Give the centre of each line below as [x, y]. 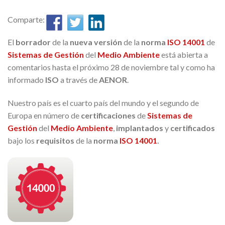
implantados [140, 128]
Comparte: [27, 19]
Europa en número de [44, 115]
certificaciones [108, 115]
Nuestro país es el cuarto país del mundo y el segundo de [103, 102]
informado [26, 80]
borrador [32, 42]
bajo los [22, 140]
